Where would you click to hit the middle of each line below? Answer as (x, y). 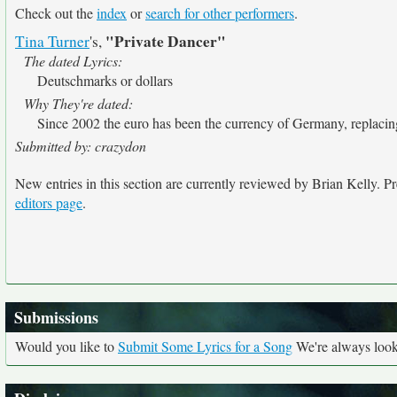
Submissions (56, 317)
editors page (49, 202)
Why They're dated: (78, 103)
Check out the (56, 13)
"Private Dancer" (166, 41)
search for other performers (220, 13)
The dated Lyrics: (73, 61)
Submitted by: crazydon (81, 146)
